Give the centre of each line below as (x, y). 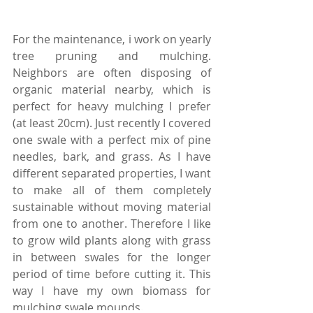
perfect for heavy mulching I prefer (112, 107)
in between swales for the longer (112, 257)
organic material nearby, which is (112, 90)
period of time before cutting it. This (112, 274)
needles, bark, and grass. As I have (112, 157)
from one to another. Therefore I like (112, 224)
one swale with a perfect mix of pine (112, 140)
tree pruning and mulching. (112, 56)
